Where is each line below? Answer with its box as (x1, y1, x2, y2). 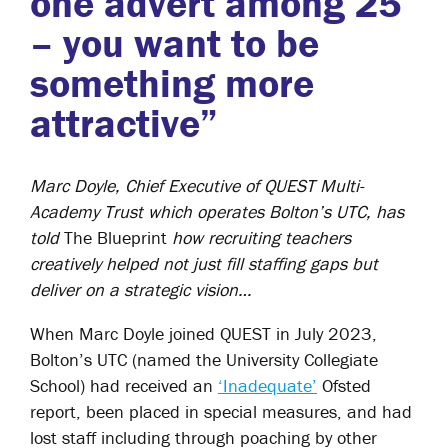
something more (30, 58, 314, 107)
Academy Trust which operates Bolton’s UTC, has (30, 200, 404, 223)
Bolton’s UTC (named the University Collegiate (30, 348, 378, 371)
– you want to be (30, 18, 319, 67)
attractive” (30, 98, 218, 147)
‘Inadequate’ (218, 374, 317, 397)
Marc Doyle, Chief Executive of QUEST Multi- (30, 174, 364, 197)
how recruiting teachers (172, 226, 351, 249)
